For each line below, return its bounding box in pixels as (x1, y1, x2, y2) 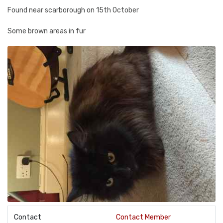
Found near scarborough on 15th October (7, 6, 139, 14)
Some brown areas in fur (7, 27, 86, 35)
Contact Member (116, 213, 171, 222)
